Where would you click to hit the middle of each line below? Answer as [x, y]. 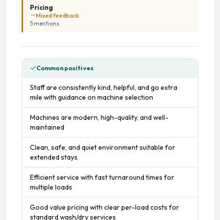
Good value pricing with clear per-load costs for [105, 207]
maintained [47, 127]
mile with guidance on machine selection [92, 97]
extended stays [54, 157]
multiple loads [51, 187]
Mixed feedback [57, 15]
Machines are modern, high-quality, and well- [99, 117]
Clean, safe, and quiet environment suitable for [103, 147]
